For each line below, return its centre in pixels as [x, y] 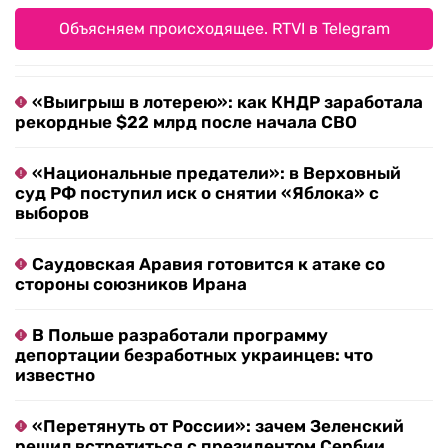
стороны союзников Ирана [131, 283]
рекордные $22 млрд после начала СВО [186, 121]
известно [55, 374]
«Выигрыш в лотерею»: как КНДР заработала [227, 101]
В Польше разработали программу [180, 334]
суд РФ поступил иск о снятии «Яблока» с [197, 192]
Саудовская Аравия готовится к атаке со [208, 263]
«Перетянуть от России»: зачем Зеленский [218, 425]
